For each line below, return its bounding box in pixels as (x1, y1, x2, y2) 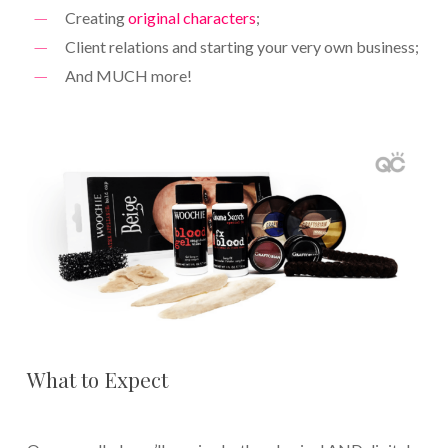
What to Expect (26, 364, 168, 393)
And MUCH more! (64, 66, 192, 86)
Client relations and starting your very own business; (64, 37, 419, 57)
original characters (127, 8, 256, 28)
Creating (64, 8, 128, 28)
